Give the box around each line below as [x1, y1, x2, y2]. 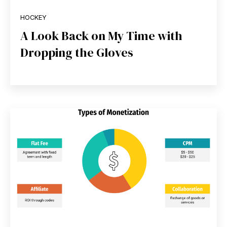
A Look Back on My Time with [20, 27, 182, 45]
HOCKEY [20, 14, 47, 22]
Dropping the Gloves [20, 44, 133, 61]
